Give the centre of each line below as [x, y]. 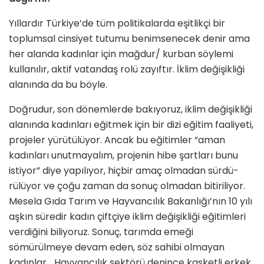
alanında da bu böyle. [58, 85]
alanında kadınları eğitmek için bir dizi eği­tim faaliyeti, [131, 125]
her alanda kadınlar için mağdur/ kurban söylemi [121, 54]
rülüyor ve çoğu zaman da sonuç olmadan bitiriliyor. [127, 186]
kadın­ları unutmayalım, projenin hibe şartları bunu [123, 156]
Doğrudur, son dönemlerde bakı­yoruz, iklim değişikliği [131, 110]
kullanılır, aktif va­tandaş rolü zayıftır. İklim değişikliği [127, 70]
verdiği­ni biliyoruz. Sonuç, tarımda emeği [101, 232]
